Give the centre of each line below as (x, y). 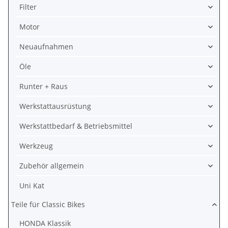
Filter (28, 7)
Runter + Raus (44, 86)
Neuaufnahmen (46, 47)
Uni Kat (32, 186)
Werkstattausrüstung (55, 106)
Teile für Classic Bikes (48, 204)
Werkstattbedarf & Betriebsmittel (76, 126)
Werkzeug (36, 146)
